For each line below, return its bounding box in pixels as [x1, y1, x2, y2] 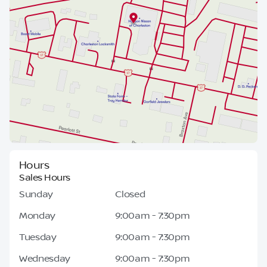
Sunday [19, 189, 54, 200]
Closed [115, 189, 145, 200]
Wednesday [19, 253, 71, 264]
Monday [19, 210, 56, 221]
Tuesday [19, 232, 57, 243]
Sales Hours [19, 172, 70, 183]
